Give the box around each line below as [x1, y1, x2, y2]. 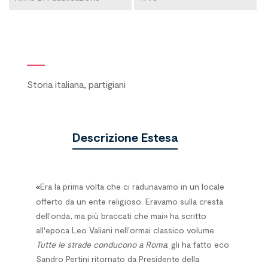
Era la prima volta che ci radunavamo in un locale [40, 181, 224, 191]
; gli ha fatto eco [167, 239, 229, 249]
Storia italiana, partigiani [27, 78, 126, 90]
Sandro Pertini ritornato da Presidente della [36, 254, 199, 264]
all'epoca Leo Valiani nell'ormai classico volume [36, 225, 214, 235]
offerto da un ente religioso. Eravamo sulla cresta [36, 196, 223, 206]
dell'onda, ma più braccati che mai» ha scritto [36, 211, 206, 221]
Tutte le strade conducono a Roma [36, 239, 167, 249]
